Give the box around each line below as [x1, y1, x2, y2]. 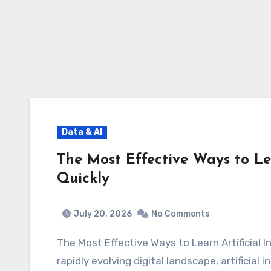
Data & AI [62, 127, 102, 137]
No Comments [151, 208, 210, 219]
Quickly [57, 172, 109, 186]
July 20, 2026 [74, 208, 132, 219]
